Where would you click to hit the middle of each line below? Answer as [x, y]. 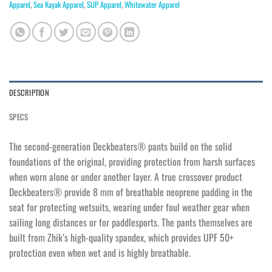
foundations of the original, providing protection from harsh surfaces [132, 162]
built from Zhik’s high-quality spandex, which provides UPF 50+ [121, 238]
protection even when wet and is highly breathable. [100, 253]
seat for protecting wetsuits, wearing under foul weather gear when [129, 207]
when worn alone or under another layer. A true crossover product [126, 177]
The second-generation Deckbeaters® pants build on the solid [121, 147]
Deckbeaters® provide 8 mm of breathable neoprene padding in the [131, 192]
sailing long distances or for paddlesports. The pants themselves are [131, 223]
